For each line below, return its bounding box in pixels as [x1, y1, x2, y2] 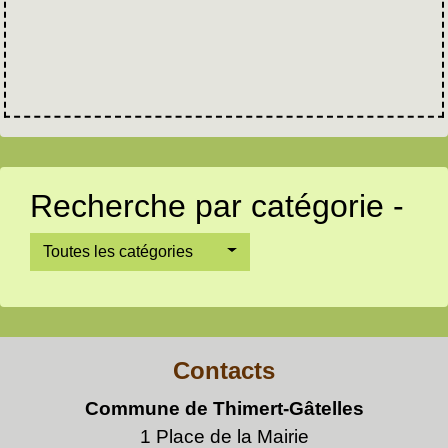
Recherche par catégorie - [30, 187, 404, 224]
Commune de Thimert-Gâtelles [84, 397, 364, 419]
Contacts [173, 356, 275, 384]
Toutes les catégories [43, 242, 193, 260]
